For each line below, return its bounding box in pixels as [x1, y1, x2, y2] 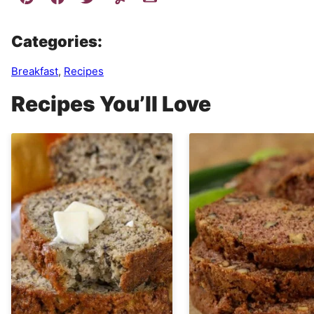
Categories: [11, 32, 102, 51]
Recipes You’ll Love [11, 91, 211, 117]
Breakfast [11, 64, 58, 78]
